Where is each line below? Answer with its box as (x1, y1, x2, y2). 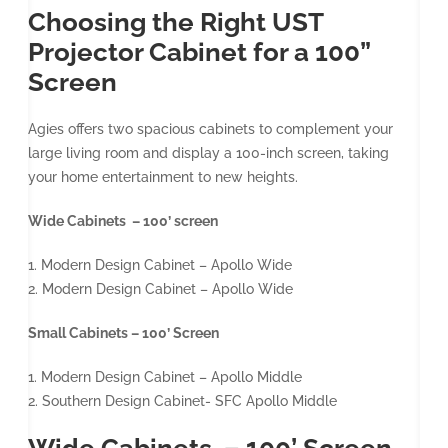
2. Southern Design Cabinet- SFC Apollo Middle (28, 392, 337, 409)
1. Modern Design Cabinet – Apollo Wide (28, 256, 292, 273)
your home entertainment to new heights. (28, 168, 298, 185)
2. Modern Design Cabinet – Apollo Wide (28, 280, 293, 297)
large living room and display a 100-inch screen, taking (28, 144, 389, 161)
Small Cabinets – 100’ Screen (28, 324, 219, 341)
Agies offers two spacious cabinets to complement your (28, 120, 393, 137)
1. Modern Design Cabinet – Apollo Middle (28, 368, 302, 385)
